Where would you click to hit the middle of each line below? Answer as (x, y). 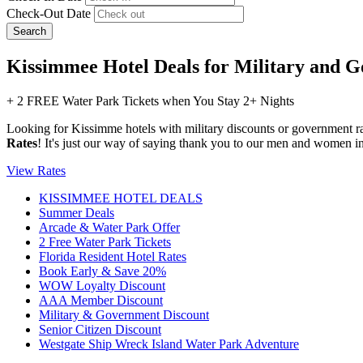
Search (30, 31)
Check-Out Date (49, 13)
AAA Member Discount (101, 300)
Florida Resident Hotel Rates (113, 256)
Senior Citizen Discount (100, 329)
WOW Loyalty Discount (102, 285)
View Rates (36, 170)
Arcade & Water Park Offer (109, 227)
